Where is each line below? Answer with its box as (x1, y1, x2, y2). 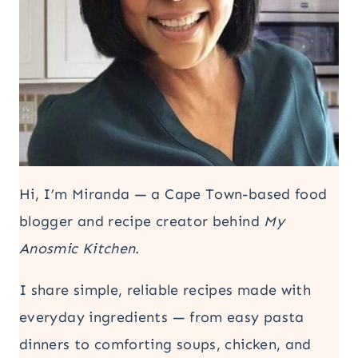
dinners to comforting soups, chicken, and (19, 336, 312, 353)
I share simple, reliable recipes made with (19, 281, 312, 299)
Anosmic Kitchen (19, 240, 136, 257)
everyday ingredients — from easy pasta (19, 308, 304, 326)
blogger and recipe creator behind (19, 213, 265, 230)
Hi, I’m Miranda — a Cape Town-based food (19, 185, 328, 203)
